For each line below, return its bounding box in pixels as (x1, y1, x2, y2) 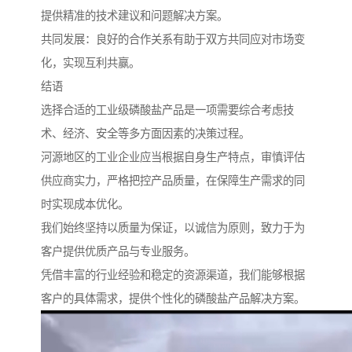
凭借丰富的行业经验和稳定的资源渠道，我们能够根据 (41, 268, 305, 281)
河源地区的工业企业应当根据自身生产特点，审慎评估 (41, 150, 305, 163)
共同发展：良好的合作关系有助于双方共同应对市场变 (41, 32, 305, 46)
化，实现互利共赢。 (41, 56, 140, 69)
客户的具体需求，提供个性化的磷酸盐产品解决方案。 (41, 291, 305, 305)
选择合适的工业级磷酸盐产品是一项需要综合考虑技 (41, 103, 294, 116)
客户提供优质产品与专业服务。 (41, 244, 195, 258)
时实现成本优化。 (41, 197, 129, 211)
